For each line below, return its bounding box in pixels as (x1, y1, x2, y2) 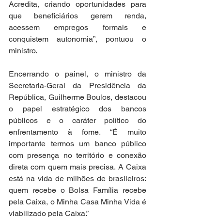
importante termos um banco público (9, 139, 146, 148)
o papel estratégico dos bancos (9, 104, 146, 113)
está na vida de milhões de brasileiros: (9, 174, 146, 183)
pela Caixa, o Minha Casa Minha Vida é (9, 197, 146, 206)
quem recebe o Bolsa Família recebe (9, 186, 146, 195)
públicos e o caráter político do (9, 116, 146, 125)
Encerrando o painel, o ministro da (9, 69, 146, 78)
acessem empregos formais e (9, 23, 146, 32)
